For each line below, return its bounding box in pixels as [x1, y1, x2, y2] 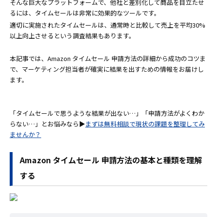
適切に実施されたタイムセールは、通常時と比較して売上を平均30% [10, 20, 205, 30]
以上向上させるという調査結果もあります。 [10, 31, 135, 41]
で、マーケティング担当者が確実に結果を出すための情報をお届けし [10, 64, 204, 74]
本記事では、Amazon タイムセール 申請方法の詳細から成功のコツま [10, 54, 206, 63]
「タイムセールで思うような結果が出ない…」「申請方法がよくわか [10, 108, 204, 118]
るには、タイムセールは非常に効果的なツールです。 [10, 8, 160, 18]
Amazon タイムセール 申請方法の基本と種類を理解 [20, 154, 202, 166]
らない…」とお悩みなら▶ [10, 119, 85, 129]
